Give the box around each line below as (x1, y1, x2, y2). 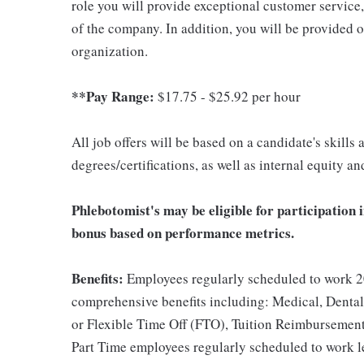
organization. (71, 41, 148, 60)
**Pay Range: (71, 85, 158, 106)
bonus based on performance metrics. (71, 222, 294, 243)
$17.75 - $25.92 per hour (158, 86, 301, 106)
